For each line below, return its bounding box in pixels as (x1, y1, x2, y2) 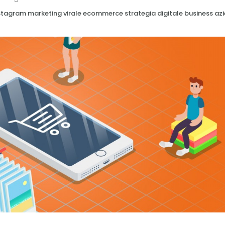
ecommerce (83, 9, 123, 18)
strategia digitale (125, 9, 183, 18)
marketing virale (28, 9, 81, 18)
